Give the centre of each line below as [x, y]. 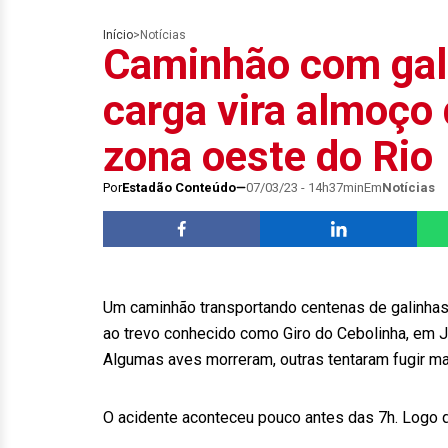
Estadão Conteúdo [179, 187]
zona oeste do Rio [268, 156]
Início [118, 35]
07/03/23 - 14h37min [305, 187]
